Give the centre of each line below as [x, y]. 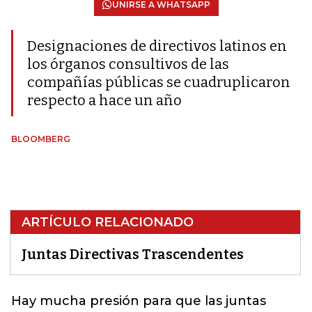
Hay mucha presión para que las [118, 301]
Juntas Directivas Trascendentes [133, 254]
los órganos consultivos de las [128, 64]
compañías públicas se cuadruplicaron [159, 82]
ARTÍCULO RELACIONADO [108, 222]
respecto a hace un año [104, 100]
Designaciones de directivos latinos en [157, 46]
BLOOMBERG [41, 139]
